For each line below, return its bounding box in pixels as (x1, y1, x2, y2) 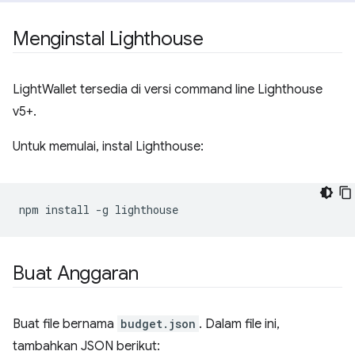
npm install (19, 202, 96, 217)
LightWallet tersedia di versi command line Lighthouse (13, 82, 323, 97)
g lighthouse (102, 202, 178, 217)
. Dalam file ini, (199, 316, 280, 332)
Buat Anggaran (13, 261, 139, 285)
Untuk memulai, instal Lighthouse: (13, 139, 204, 155)
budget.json (120, 316, 196, 331)
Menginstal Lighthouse (13, 27, 204, 51)
